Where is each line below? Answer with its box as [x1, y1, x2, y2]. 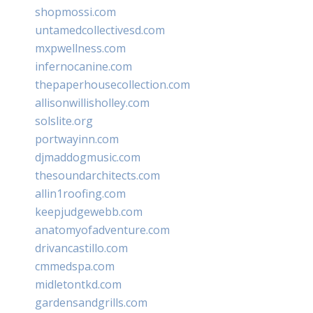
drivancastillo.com [35, 240, 128, 256]
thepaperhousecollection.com [35, 76, 190, 92]
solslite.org [35, 112, 93, 129]
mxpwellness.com [35, 40, 126, 56]
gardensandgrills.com [35, 294, 147, 310]
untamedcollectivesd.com [35, 22, 165, 38]
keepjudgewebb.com [35, 203, 143, 219]
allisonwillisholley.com [35, 94, 150, 110]
